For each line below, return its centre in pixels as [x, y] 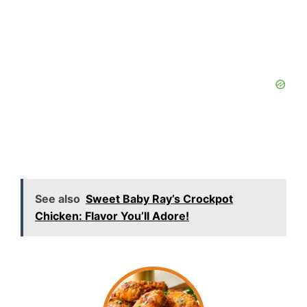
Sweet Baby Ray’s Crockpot [159, 198]
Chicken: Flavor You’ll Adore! [112, 216]
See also [58, 198]
